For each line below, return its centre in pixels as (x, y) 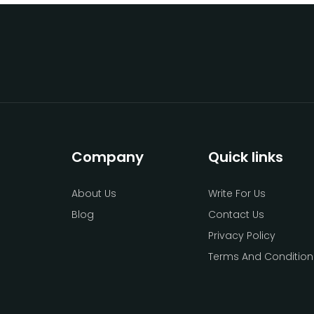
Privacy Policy (242, 235)
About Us (94, 193)
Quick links (246, 157)
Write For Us (237, 193)
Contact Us (236, 214)
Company (108, 157)
